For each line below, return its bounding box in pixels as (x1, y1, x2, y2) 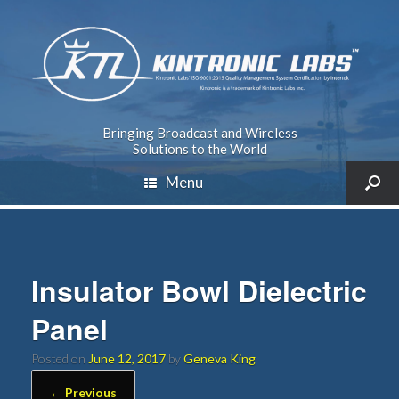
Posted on (38, 350, 88, 366)
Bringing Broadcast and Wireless (102, 124, 297, 141)
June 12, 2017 (88, 350, 166, 366)
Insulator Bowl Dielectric (31, 269, 367, 311)
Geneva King (183, 350, 256, 366)
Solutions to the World (132, 140, 267, 157)
